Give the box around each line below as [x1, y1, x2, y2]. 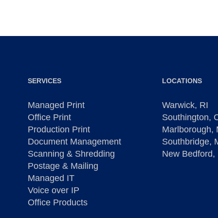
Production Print [27, 125, 90, 135]
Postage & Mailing [27, 161, 98, 171]
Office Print [27, 112, 71, 123]
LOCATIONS [162, 77, 202, 85]
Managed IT [27, 173, 74, 183]
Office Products [27, 198, 88, 208]
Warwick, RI [162, 100, 209, 110]
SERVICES [27, 77, 61, 85]
